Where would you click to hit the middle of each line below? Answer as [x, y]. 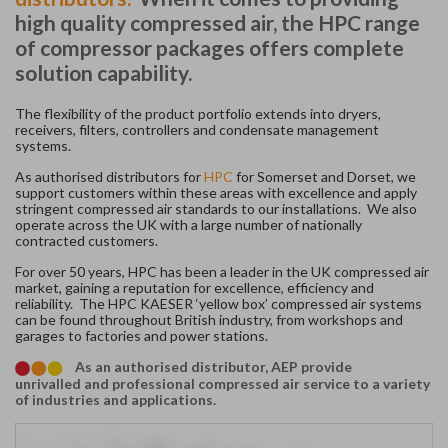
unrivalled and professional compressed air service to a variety [222, 383]
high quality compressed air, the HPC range [217, 22]
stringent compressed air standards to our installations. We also [216, 208]
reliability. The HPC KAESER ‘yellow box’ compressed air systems [218, 303]
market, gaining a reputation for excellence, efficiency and [194, 287]
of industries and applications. [115, 399]
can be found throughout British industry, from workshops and [209, 319]
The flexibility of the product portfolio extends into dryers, [198, 113]
